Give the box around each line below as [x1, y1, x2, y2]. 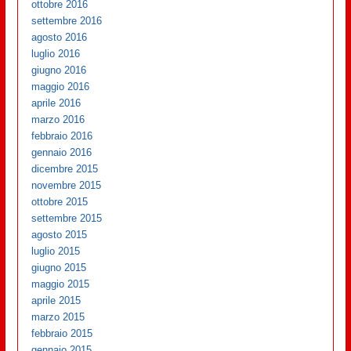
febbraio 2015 [31, 327, 93, 339]
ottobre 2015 [31, 195, 89, 208]
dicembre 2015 [31, 162, 99, 175]
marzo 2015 [31, 310, 85, 323]
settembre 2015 [31, 212, 103, 224]
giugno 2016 [31, 63, 87, 76]
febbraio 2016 [31, 129, 93, 142]
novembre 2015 [31, 179, 102, 191]
